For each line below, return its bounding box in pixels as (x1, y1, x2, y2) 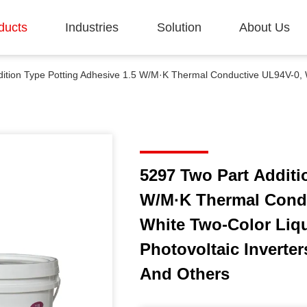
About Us (238, 21, 290, 34)
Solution (156, 21, 201, 34)
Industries (65, 21, 119, 34)
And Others (140, 265, 230, 283)
